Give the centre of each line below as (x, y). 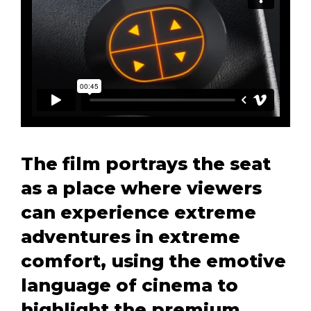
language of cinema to (129, 285)
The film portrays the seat (146, 164)
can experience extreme (138, 212)
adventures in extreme (131, 237)
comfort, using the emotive (153, 261)
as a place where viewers (141, 188)
